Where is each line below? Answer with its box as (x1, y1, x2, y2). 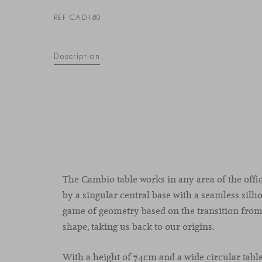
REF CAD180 (53, 12, 101, 22)
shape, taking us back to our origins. (63, 220, 215, 233)
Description (53, 50, 100, 61)
